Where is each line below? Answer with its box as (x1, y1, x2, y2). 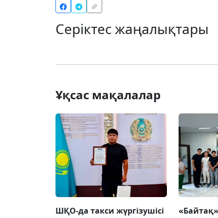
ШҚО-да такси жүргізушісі (55, 205, 164, 217)
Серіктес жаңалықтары (55, 19, 209, 38)
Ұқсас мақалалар (55, 87, 161, 103)
